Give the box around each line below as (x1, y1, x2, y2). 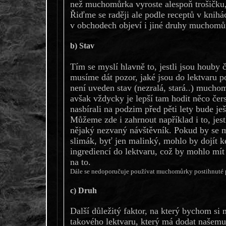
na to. (70, 156, 91, 167)
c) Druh (70, 186, 97, 195)
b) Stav (70, 41, 94, 50)
